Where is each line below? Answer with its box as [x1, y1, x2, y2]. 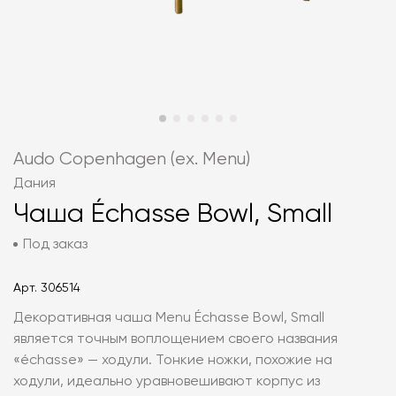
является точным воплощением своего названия [13, 332, 338, 346]
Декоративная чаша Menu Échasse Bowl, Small [13, 311, 324, 325]
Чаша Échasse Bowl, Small [13, 202, 332, 228]
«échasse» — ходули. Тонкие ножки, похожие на [13, 354, 332, 368]
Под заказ [23, 238, 88, 252]
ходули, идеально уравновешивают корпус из [13, 375, 320, 389]
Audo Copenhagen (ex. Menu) [13, 150, 250, 169]
